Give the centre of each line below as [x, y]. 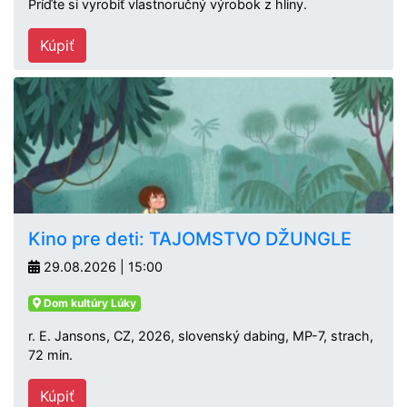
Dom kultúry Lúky [88, 303]
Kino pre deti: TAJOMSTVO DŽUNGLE [190, 239]
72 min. [50, 355]
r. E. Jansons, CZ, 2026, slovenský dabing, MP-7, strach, [201, 336]
